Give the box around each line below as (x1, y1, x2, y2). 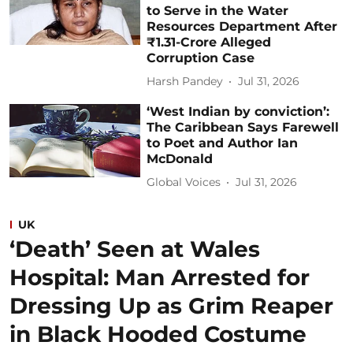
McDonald (147, 150, 214, 166)
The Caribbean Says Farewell (147, 119, 340, 135)
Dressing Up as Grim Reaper (9, 292, 333, 319)
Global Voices (147, 175, 221, 189)
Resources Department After (147, 18, 338, 34)
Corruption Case (147, 50, 255, 65)
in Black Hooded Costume (9, 320, 307, 347)
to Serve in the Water (147, 2, 289, 18)
